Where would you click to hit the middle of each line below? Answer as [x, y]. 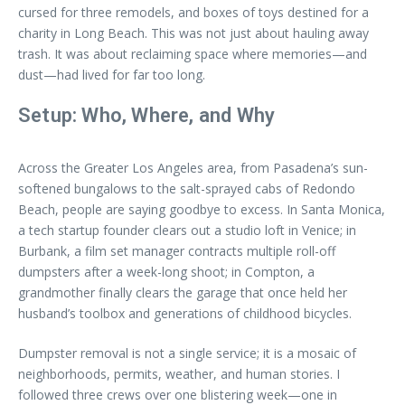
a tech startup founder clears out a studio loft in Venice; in [187, 230]
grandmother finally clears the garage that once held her [183, 292]
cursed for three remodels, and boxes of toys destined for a [193, 12]
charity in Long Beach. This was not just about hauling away [193, 33]
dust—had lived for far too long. [112, 74]
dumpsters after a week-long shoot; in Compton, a [166, 271]
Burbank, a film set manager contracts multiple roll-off [177, 250]
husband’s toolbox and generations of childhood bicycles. [185, 313]
